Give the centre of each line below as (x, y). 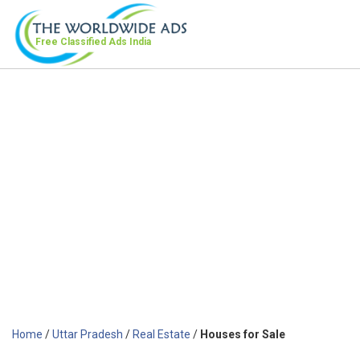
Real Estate (162, 334)
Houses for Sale (243, 334)
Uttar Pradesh (88, 334)
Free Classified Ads (82, 42)
